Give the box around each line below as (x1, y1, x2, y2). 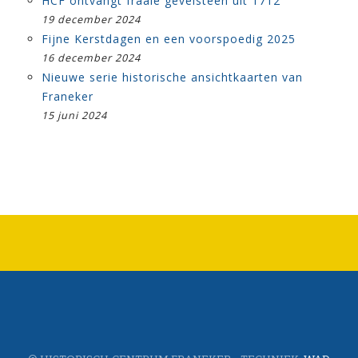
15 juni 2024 (42, 108, 107, 122)
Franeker (42, 88, 93, 104)
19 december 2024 (42, 12, 141, 26)
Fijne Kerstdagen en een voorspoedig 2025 (42, 30, 296, 46)
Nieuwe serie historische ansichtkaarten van (42, 69, 303, 85)
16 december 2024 (42, 50, 141, 65)
